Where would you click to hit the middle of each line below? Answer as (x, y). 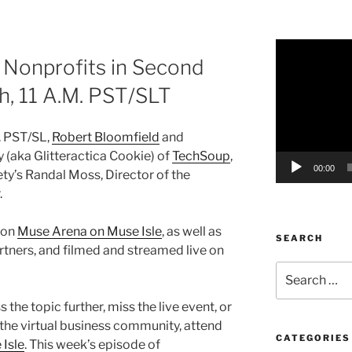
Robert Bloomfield (106, 137)
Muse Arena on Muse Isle (90, 231)
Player (291, 64)
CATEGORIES (313, 337)
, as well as (192, 231)
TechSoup (201, 156)
